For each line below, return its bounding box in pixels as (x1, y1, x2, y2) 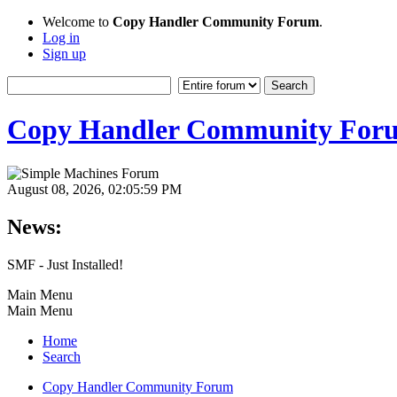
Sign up (43, 46, 86, 61)
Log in (43, 30, 80, 45)
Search (43, 348, 81, 364)
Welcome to (43, 14, 113, 29)
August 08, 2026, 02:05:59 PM (7, 181, 182, 197)
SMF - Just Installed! (7, 256, 123, 272)
